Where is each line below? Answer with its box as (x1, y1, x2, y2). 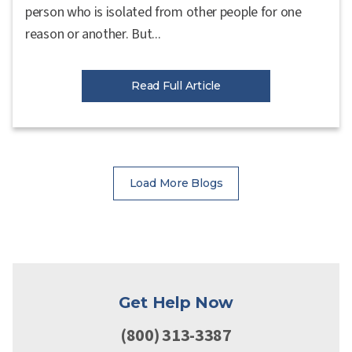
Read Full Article (131, 78, 221, 93)
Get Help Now (118, 292, 234, 312)
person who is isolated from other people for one (25, 2, 302, 22)
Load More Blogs (129, 175, 223, 190)
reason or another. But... (25, 24, 161, 44)
